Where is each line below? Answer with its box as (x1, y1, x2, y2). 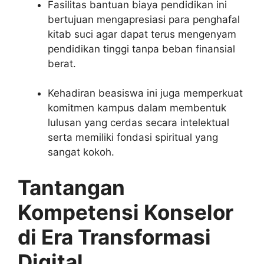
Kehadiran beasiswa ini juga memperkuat (48, 87, 243, 100)
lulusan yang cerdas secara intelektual (48, 117, 229, 129)
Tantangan (18, 174, 125, 200)
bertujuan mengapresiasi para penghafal (48, 13, 240, 25)
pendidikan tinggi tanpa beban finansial (48, 42, 235, 55)
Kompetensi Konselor (18, 199, 233, 225)
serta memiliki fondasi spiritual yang (48, 131, 218, 144)
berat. (48, 57, 76, 70)
